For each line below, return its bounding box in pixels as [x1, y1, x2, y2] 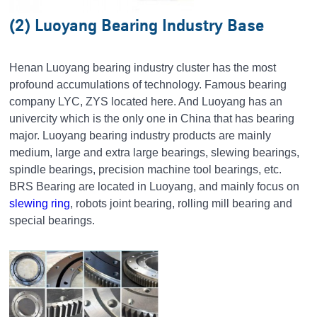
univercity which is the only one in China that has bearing [9, 112, 295, 125]
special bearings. [9, 214, 96, 226]
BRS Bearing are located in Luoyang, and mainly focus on [9, 180, 300, 192]
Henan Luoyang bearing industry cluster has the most [9, 61, 277, 74]
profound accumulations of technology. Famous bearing [9, 78, 287, 91]
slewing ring [9, 197, 71, 209]
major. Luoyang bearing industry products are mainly [9, 129, 272, 142]
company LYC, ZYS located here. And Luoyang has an [9, 95, 283, 108]
